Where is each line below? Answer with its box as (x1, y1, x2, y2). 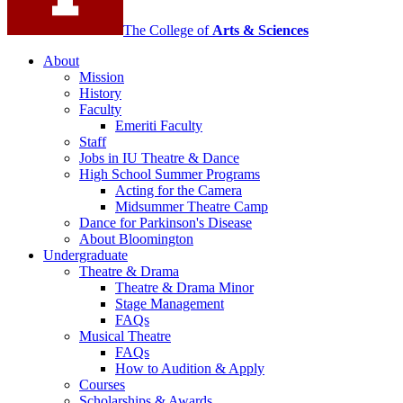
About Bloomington (79, 231, 193, 247)
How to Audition (115, 361, 215, 377)
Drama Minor (173, 280, 254, 296)
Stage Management (115, 296, 224, 312)
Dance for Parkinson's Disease (79, 215, 252, 231)
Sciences (255, 22, 309, 39)
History (79, 85, 121, 102)
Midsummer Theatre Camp (115, 199, 268, 215)
